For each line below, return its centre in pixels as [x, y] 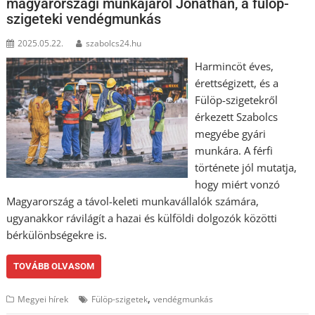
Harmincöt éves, [234, 66]
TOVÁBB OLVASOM [54, 266]
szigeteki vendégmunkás [84, 19]
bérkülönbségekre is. [57, 234]
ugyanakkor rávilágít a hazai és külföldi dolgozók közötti [142, 218]
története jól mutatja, [245, 167]
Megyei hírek [43, 299]
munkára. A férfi [233, 150]
